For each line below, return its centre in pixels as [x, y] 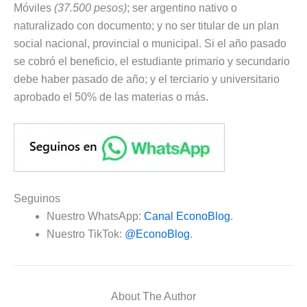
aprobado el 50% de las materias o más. [111, 97]
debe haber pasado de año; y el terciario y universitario [147, 79]
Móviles [34, 8]
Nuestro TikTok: [86, 234]
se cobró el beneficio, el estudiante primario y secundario [152, 61]
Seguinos [37, 198]
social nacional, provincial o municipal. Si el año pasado [150, 43]
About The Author [153, 296]
